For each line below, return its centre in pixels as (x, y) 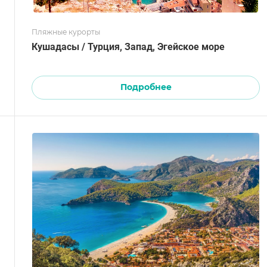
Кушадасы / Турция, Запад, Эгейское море (153, 47)
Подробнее (146, 87)
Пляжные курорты (66, 32)
